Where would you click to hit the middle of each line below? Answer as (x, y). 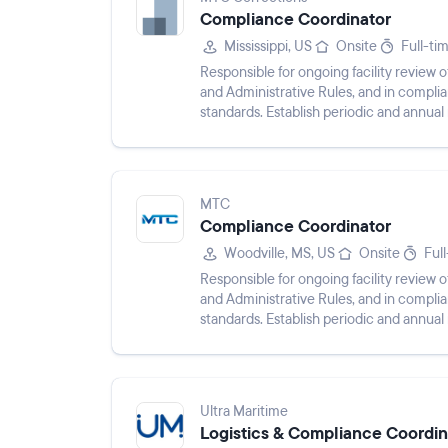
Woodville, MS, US (279, 253)
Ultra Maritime (244, 411)
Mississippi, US (268, 46)
